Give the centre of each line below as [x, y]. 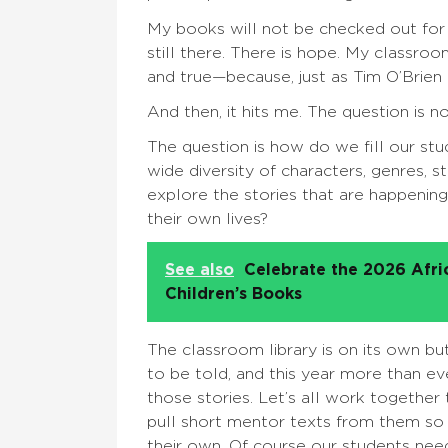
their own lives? [210, 219]
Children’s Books [233, 294]
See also [199, 270]
